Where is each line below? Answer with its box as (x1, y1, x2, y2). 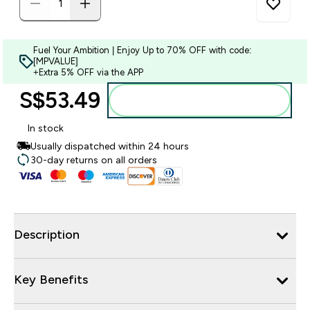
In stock (28, 122, 64, 134)
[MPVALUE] (33, 56, 78, 66)
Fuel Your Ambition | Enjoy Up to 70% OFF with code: (33, 45, 252, 55)
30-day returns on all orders (30, 154, 157, 165)
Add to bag (183, 95, 233, 106)
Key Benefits (14, 272, 88, 286)
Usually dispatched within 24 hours (30, 140, 189, 152)
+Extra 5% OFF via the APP (33, 67, 143, 77)
